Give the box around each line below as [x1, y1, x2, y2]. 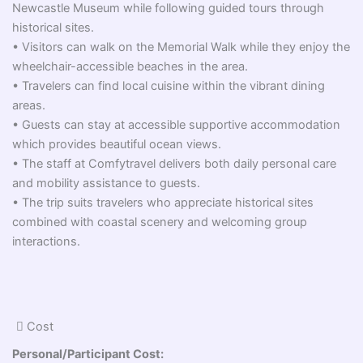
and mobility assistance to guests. [12, 176, 201, 190]
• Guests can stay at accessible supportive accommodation [12, 117, 341, 132]
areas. [12, 98, 46, 113]
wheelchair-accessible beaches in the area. [12, 59, 249, 74]
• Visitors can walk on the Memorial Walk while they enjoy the [12, 40, 351, 54]
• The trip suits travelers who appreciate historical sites [12, 195, 314, 210]
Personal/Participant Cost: [12, 346, 164, 361]
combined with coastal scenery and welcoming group [12, 215, 308, 229]
